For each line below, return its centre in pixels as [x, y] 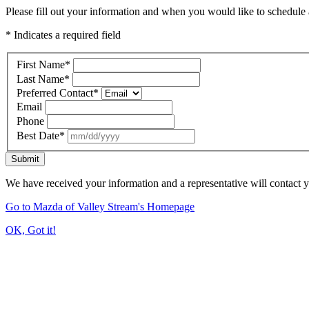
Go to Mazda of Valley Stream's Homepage [100, 206]
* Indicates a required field [63, 35]
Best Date [38, 135]
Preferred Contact [55, 92]
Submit [25, 159]
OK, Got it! [31, 230]
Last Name [40, 79]
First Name [41, 64]
